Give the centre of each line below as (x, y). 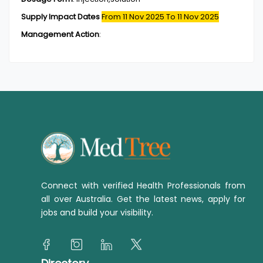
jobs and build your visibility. (97, 213)
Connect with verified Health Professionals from (143, 186)
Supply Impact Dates (60, 17)
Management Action (60, 34)
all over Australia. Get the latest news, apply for (143, 199)
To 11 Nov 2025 (193, 17)
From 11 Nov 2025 (134, 17)
